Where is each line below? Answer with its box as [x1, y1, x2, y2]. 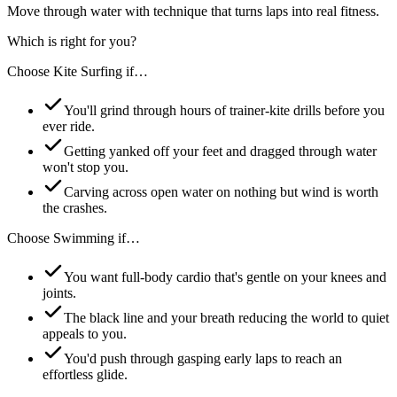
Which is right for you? [7, 33, 136, 49]
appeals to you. [43, 325, 127, 341]
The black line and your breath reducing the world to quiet [64, 309, 389, 325]
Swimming [53, 230, 114, 245]
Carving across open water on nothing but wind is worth [64, 183, 378, 199]
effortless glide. [43, 366, 128, 382]
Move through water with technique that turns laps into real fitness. [7, 3, 379, 19]
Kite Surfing [53, 63, 122, 79]
